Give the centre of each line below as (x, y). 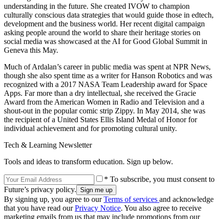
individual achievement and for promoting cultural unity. (90, 128)
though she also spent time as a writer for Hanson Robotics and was (108, 75)
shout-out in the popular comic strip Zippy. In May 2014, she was (105, 110)
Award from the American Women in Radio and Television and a (104, 102)
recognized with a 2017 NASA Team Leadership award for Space (106, 84)
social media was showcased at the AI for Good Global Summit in (106, 41)
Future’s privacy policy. (40, 189)
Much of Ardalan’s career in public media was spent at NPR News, (107, 66)
